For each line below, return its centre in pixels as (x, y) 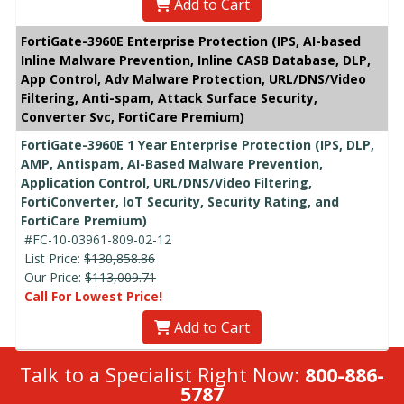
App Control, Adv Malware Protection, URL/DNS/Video (193, 78)
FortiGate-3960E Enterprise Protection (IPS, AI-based (191, 41)
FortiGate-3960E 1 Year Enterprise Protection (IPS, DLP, (197, 144)
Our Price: (55, 277)
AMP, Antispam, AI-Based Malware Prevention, (172, 163)
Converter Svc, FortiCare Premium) (133, 116)
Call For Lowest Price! (93, 296)
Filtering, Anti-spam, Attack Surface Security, (169, 97)
